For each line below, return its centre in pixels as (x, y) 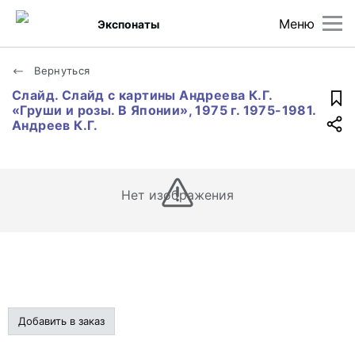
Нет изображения (177, 195)
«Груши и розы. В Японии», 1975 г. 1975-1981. (164, 110)
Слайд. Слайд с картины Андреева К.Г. (142, 95)
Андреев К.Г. (55, 125)
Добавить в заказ (61, 321)
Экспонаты (129, 24)
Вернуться (61, 71)
